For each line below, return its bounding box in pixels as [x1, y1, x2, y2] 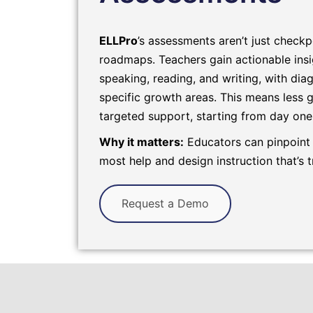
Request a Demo [122, 196, 209, 210]
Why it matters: [99, 134, 184, 149]
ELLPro [99, 33, 138, 48]
